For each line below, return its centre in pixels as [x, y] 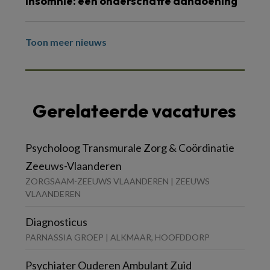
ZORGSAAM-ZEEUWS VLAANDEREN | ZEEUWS [118, 181]
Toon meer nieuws [66, 42]
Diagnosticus [56, 222]
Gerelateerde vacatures [134, 111]
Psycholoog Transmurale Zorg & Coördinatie [130, 148]
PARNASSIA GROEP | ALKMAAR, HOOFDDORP [118, 237]
